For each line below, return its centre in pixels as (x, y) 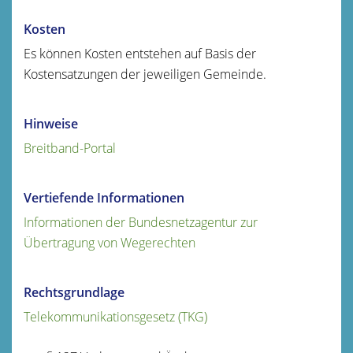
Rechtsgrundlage (74, 292)
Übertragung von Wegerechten (110, 242)
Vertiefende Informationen (104, 197)
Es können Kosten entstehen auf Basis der (140, 53)
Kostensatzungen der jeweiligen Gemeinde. (145, 74)
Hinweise (51, 123)
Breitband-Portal (70, 148)
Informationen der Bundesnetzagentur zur (141, 222)
